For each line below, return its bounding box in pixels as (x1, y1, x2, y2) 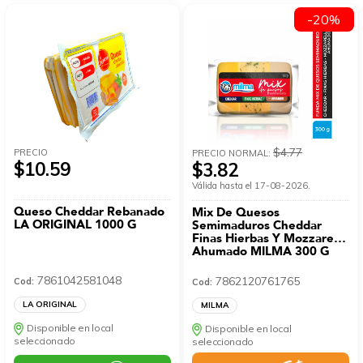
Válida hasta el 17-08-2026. (192, 179, 311, 191)
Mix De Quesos (192, 203, 280, 220)
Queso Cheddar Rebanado (14, 203, 165, 220)
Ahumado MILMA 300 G (192, 242, 331, 259)
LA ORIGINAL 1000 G (14, 216, 138, 233)
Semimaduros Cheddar (192, 216, 322, 233)
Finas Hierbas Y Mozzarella (192, 229, 348, 246)
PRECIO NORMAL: (192, 147, 274, 159)
